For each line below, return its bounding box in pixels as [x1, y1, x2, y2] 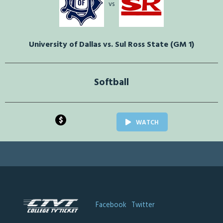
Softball [94, 75, 129, 91]
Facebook [96, 200, 126, 212]
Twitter [131, 200, 155, 212]
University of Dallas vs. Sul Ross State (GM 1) [29, 38, 194, 52]
